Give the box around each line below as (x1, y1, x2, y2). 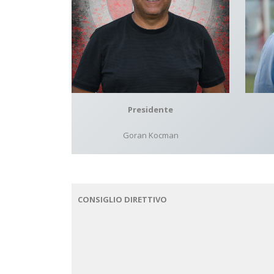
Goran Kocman (122, 129, 179, 141)
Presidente (128, 103, 173, 115)
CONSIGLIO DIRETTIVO (78, 193, 167, 205)
